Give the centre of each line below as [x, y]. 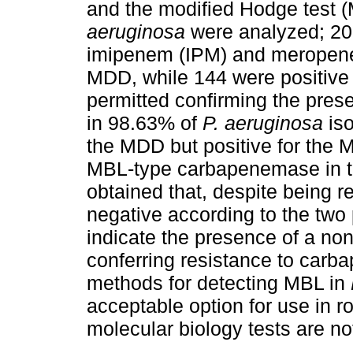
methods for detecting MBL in [219, 283]
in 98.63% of [145, 123]
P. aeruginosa [263, 123]
